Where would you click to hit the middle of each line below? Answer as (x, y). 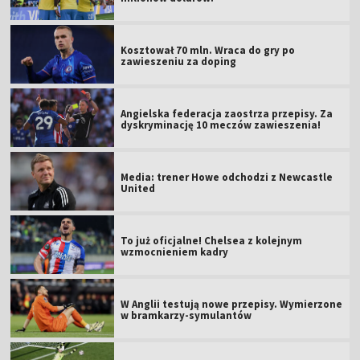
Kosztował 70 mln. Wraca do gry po (208, 50)
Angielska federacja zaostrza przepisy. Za (227, 113)
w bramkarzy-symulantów (186, 315)
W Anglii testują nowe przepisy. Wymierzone (232, 304)
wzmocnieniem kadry (175, 252)
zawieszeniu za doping (179, 61)
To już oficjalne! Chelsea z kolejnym (212, 240)
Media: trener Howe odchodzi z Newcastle (227, 177)
